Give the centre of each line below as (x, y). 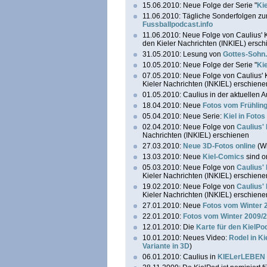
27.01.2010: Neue (173, 206)
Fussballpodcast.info (178, 24)
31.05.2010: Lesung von (183, 54)
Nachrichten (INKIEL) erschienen (196, 135)
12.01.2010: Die (169, 227)
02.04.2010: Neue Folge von (190, 127)
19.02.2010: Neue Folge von (190, 187)
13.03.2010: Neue (173, 157)
